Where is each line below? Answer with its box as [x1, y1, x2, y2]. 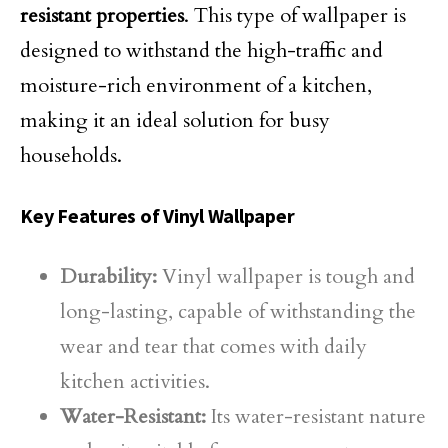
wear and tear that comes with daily [60, 333, 367, 360]
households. [20, 142, 122, 169]
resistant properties [20, 2, 184, 29]
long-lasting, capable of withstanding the [60, 298, 416, 325]
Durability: [60, 263, 157, 290]
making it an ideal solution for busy [20, 107, 330, 134]
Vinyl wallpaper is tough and [157, 263, 415, 290]
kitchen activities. [60, 368, 210, 395]
